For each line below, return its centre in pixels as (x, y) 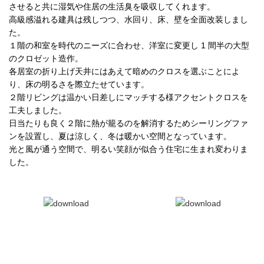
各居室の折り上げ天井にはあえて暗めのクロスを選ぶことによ (124, 71)
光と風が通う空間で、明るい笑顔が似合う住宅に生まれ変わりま (128, 149)
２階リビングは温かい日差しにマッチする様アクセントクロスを (128, 97)
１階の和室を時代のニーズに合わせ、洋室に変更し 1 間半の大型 (129, 45)
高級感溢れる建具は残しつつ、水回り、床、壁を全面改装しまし (128, 19)
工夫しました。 (38, 110)
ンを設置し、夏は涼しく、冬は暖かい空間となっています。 (120, 136)
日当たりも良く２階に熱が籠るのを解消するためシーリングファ (128, 123)
